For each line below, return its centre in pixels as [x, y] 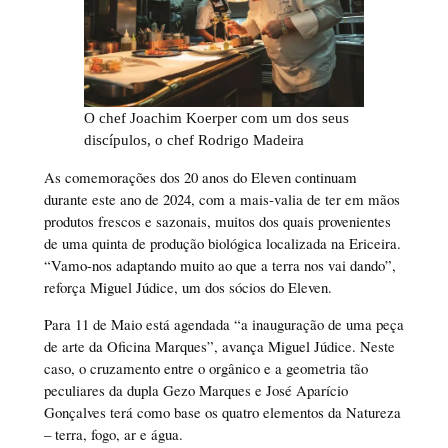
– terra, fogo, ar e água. [115, 433]
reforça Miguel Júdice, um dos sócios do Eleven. [187, 287]
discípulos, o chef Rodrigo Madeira [193, 140]
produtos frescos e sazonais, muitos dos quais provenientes [217, 221]
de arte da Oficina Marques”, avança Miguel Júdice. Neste [219, 345]
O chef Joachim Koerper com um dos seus [216, 118]
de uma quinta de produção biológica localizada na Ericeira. [222, 243]
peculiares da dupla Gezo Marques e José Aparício [195, 389]
